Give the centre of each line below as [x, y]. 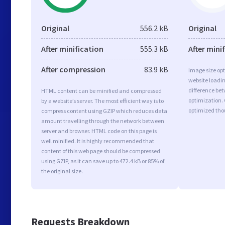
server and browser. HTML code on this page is [99, 131]
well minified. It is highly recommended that [98, 141]
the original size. [62, 171]
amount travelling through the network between [103, 121]
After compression [73, 69]
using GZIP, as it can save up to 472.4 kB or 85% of [103, 161]
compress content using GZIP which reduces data [104, 111]
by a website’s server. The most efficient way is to [102, 101]
